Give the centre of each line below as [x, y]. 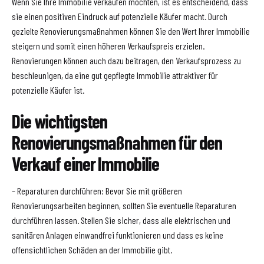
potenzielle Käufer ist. [48, 90]
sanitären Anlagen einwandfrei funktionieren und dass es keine [118, 235]
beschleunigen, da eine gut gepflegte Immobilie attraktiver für [115, 75]
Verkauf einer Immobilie [86, 164]
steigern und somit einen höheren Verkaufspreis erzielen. [108, 46]
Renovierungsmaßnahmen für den [117, 142]
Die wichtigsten [60, 121]
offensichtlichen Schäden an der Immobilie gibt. [92, 250]
